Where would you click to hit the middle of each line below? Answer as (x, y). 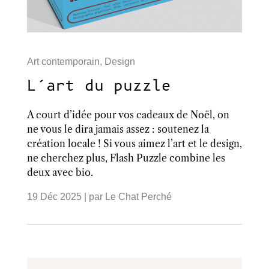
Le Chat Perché (138, 197)
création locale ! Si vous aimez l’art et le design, (134, 144)
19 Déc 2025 (54, 197)
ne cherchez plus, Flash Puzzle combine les (126, 158)
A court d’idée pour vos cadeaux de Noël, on (128, 115)
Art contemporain (63, 62)
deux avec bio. (60, 173)
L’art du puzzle (99, 86)
